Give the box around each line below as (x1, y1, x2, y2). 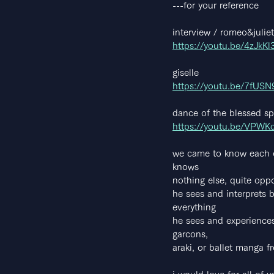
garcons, (172, 229, 208, 239)
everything (172, 202, 216, 212)
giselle (172, 68, 199, 77)
